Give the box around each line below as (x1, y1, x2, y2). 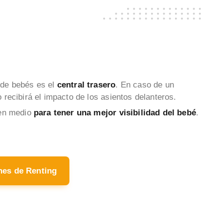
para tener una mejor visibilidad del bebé (31, 108, 196, 118)
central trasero (57, 80, 116, 89)
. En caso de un (115, 80, 174, 89)
